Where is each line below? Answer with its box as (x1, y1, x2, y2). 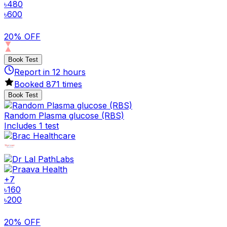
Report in (14, 66, 52, 77)
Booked (14, 79, 46, 89)
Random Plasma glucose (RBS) (4, 110, 124, 121)
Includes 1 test (4, 120, 59, 131)
